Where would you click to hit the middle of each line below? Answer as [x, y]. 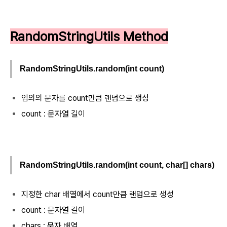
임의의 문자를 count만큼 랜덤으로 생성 [85, 98]
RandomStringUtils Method [89, 36]
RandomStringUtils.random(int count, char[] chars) [117, 165]
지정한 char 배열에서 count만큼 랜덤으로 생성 [98, 194]
